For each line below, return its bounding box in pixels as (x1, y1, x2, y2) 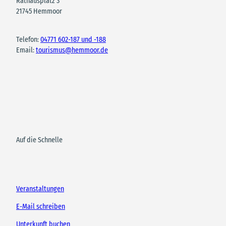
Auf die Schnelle (16, 135, 63, 144)
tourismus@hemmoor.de (36, 46, 108, 55)
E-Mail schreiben (16, 202, 65, 211)
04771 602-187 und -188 (40, 35, 106, 44)
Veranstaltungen (16, 185, 64, 194)
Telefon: (16, 35, 40, 44)
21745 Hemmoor (16, 7, 62, 16)
